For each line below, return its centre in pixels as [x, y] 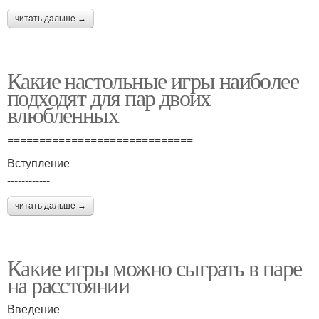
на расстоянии [68, 284]
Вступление [38, 163]
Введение [33, 309]
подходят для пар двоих [109, 97]
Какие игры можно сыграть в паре [155, 267]
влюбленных [63, 114]
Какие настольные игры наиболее [153, 80]
